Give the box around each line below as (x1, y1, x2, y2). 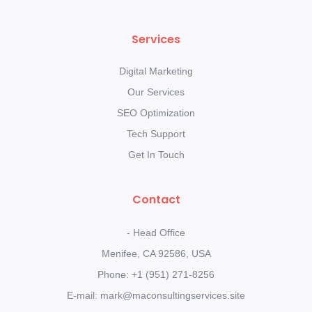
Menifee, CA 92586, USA (101, 247, 211, 259)
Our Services (127, 86, 185, 97)
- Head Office (127, 226, 185, 238)
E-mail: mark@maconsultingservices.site (67, 289, 245, 301)
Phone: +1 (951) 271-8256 (97, 268, 214, 280)
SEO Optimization (117, 107, 195, 118)
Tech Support (127, 127, 185, 139)
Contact (132, 191, 180, 208)
